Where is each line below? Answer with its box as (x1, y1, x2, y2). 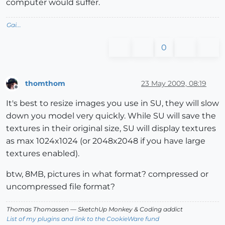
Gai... (7, 21, 21, 29)
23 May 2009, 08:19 (141, 78, 206, 88)
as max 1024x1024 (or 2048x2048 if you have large (6, 136, 205, 146)
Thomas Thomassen (7, 205, 69, 213)
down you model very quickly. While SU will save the (6, 111, 216, 121)
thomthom (25, 78, 65, 88)
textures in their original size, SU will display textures (6, 124, 216, 134)
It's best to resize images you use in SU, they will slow (6, 98, 219, 108)
